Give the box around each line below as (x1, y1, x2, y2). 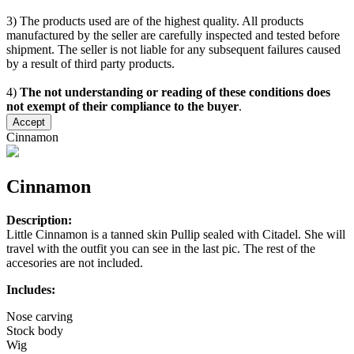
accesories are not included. (6, 255, 143, 269)
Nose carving (6, 309, 73, 323)
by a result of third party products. (6, 57, 175, 71)
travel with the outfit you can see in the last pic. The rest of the (6, 241, 315, 255)
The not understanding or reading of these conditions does (20, 85, 330, 100)
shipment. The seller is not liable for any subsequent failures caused (6, 43, 341, 57)
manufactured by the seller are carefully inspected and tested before (6, 28, 340, 43)
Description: (6, 213, 72, 227)
